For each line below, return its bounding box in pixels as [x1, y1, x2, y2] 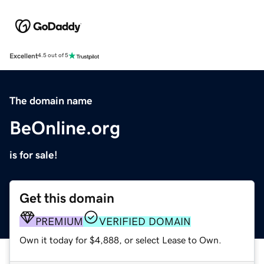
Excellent [9, 52, 38, 60]
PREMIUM [35, 216, 83, 227]
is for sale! [9, 149, 58, 160]
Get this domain [19, 191, 114, 205]
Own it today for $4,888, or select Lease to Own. [19, 235, 222, 245]
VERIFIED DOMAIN [99, 216, 191, 227]
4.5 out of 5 [38, 52, 68, 59]
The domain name [9, 95, 93, 106]
